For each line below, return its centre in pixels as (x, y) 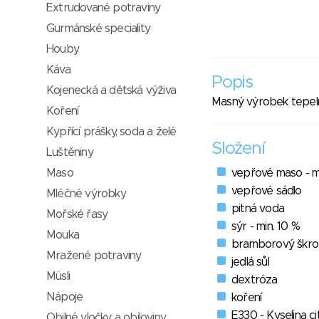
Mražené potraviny (94, 256)
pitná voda (258, 209)
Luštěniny (70, 152)
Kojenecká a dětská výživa (111, 90)
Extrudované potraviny (104, 8)
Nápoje (65, 297)
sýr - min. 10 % (266, 227)
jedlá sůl (250, 262)
